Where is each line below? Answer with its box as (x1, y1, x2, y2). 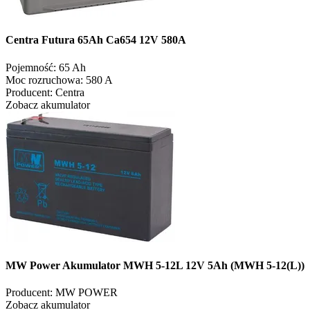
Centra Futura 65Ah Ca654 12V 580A (6, 34, 186, 46)
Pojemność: (6, 61, 56, 73)
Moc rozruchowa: (6, 73, 83, 86)
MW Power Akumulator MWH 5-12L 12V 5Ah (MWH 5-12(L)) (6, 259, 304, 272)
